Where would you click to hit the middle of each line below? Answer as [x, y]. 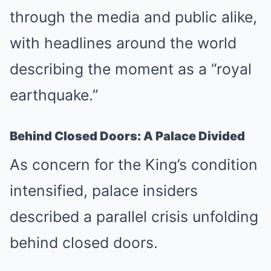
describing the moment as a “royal [131, 69]
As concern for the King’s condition [134, 165]
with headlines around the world [123, 43]
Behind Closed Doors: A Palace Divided [127, 136]
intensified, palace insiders [104, 191]
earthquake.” [54, 95]
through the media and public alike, [133, 17]
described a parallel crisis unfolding [134, 217]
